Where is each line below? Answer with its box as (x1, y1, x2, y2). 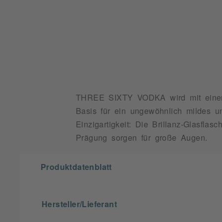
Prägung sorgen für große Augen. (76, 133, 208, 141)
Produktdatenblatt (41, 163, 112, 170)
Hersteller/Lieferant (42, 200, 117, 208)
